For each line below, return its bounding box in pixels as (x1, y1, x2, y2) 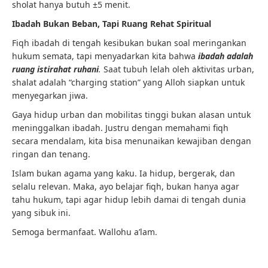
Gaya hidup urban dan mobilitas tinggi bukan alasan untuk (12, 109, 251, 120)
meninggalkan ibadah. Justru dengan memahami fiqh (12, 122, 229, 133)
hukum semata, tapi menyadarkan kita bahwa (12, 50, 198, 62)
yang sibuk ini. (12, 207, 71, 218)
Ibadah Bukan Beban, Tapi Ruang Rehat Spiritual (12, 18, 211, 29)
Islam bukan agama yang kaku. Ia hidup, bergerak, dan (12, 167, 235, 179)
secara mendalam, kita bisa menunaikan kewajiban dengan (12, 135, 251, 147)
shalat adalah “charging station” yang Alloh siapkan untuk (12, 77, 245, 88)
